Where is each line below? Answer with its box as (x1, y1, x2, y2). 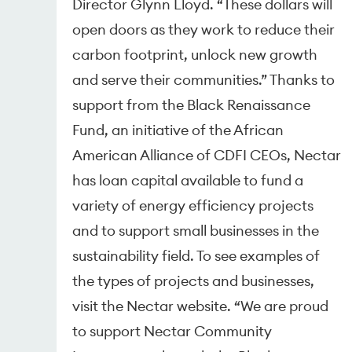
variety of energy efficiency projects (72, 196, 314, 214)
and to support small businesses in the (72, 221, 320, 240)
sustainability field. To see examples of (72, 246, 321, 265)
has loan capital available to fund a (72, 170, 304, 189)
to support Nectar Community (72, 321, 273, 340)
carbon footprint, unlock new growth (72, 45, 318, 64)
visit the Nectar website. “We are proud (72, 296, 329, 315)
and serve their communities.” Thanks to (72, 70, 335, 89)
